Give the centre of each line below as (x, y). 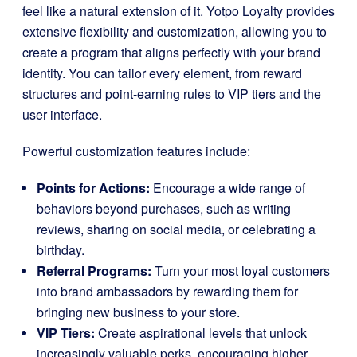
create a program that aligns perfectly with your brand (171, 53)
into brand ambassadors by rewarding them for (167, 292)
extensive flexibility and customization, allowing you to (175, 32)
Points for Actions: (93, 188)
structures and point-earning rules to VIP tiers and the (172, 94)
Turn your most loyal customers (241, 271)
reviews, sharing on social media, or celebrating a (176, 229)
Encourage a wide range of (228, 188)
